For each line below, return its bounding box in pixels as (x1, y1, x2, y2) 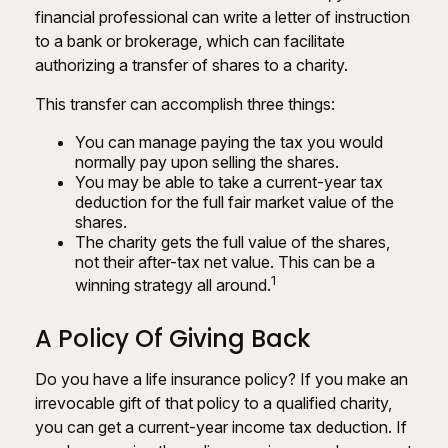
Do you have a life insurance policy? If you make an (35, 368, 408, 389)
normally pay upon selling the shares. (75, 152, 339, 173)
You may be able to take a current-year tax (75, 172, 383, 193)
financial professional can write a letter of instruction (35, 7, 410, 28)
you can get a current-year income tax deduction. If (35, 416, 407, 437)
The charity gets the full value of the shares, (75, 232, 390, 253)
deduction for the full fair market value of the (75, 192, 394, 213)
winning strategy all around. (75, 275, 271, 296)
